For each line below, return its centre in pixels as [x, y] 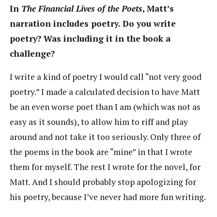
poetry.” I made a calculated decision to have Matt [105, 92]
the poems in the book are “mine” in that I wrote [101, 152]
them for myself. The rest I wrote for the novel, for [105, 167]
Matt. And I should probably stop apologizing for [103, 182]
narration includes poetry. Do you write [93, 23]
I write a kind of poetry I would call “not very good [106, 77]
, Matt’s [158, 8]
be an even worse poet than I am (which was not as [105, 107]
